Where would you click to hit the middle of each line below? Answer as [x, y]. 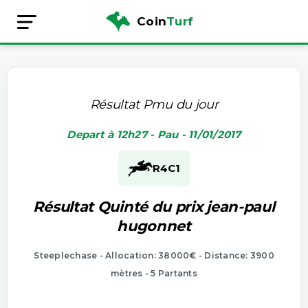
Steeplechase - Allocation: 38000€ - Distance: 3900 [154, 255]
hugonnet [154, 225]
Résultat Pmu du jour [154, 104]
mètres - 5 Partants [154, 273]
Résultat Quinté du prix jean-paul [154, 206]
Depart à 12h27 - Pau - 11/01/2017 [154, 134]
